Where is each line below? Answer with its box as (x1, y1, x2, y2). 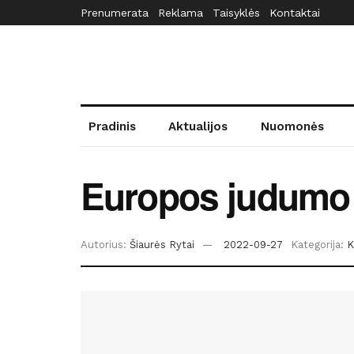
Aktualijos (168, 119, 228, 134)
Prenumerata (81, 6, 149, 19)
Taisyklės (213, 6, 260, 19)
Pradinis (88, 119, 136, 134)
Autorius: (81, 239, 126, 251)
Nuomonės (260, 119, 324, 134)
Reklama (158, 6, 203, 19)
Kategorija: (291, 239, 344, 251)
